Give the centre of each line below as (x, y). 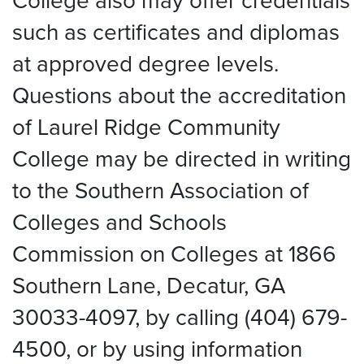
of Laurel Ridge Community (146, 127)
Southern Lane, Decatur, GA (149, 285)
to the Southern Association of (160, 190)
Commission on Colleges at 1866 (174, 253)
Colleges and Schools (119, 222)
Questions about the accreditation (179, 95)
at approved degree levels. (145, 63)
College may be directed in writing (182, 158)
